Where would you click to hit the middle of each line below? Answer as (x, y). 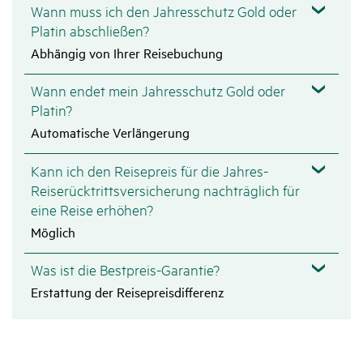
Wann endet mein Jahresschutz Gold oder (158, 90)
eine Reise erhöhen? (92, 209)
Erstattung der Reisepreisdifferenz (127, 292)
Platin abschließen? (90, 30)
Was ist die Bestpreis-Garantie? (125, 269)
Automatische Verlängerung (110, 132)
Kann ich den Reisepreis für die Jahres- (149, 170)
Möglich (53, 231)
